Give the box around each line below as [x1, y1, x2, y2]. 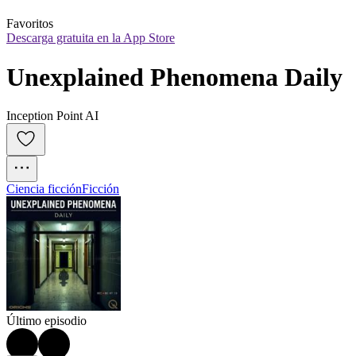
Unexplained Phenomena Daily [6, 62, 342, 91]
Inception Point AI [6, 109, 99, 123]
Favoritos [6, 17, 53, 31]
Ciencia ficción [6, 182, 82, 196]
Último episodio [6, 314, 87, 328]
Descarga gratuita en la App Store [6, 31, 175, 45]
